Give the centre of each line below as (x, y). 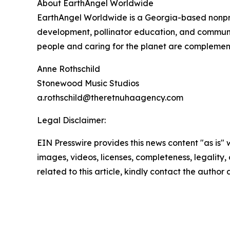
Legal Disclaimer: (71, 120)
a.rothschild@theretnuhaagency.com (110, 98)
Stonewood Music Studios (88, 83)
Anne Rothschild (69, 69)
